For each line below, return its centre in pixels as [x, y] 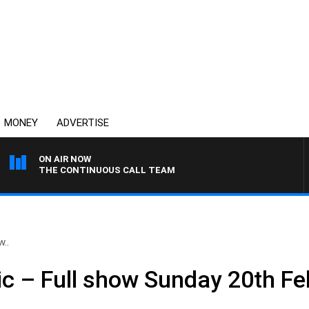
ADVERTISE [83, 123]
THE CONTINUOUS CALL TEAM [107, 170]
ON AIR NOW [65, 159]
